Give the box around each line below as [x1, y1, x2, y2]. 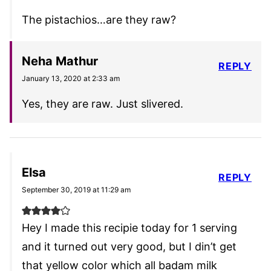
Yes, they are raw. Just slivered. [22, 97, 183, 111]
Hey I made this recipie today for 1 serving [22, 221, 237, 235]
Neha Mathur [22, 54, 98, 69]
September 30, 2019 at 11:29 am [22, 185, 131, 195]
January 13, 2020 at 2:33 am [22, 74, 120, 83]
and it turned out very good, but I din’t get [22, 240, 237, 253]
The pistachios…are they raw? [22, 13, 176, 27]
